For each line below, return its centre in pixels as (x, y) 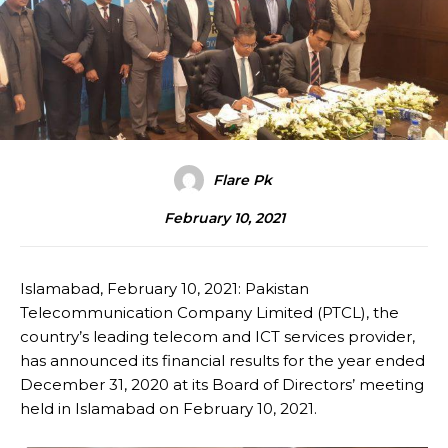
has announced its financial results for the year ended (222, 361)
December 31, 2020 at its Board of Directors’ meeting (222, 385)
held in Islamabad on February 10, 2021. (168, 409)
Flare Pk (242, 180)
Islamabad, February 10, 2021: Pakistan (164, 289)
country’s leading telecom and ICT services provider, (217, 337)
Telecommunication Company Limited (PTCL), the (209, 313)
